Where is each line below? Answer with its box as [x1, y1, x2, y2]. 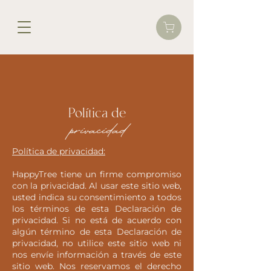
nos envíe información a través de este [12, 249, 181, 260]
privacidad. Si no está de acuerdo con [12, 215, 181, 226]
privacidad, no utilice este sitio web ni [12, 238, 181, 249]
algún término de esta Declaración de [12, 226, 181, 237]
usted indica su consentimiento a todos [12, 192, 181, 203]
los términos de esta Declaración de [12, 203, 181, 214]
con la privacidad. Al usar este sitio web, [12, 180, 181, 191]
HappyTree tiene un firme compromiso [12, 169, 181, 180]
